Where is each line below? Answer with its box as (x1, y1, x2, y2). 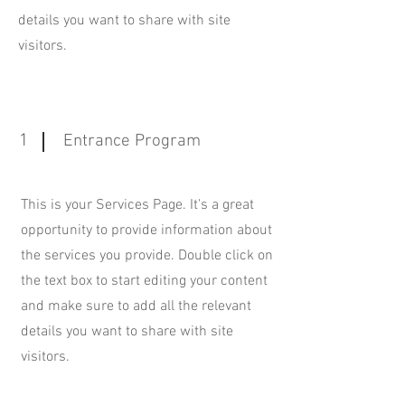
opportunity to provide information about (21, 221, 272, 240)
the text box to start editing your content (21, 272, 268, 290)
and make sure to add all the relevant (21, 297, 251, 316)
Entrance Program (63, 131, 201, 152)
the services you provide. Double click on (21, 247, 273, 265)
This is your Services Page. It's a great (21, 196, 254, 214)
